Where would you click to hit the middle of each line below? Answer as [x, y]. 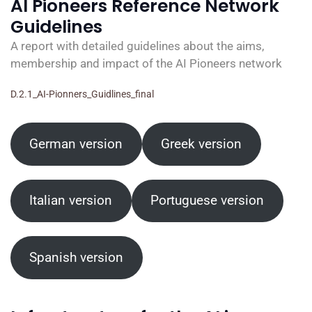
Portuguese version [208, 201]
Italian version [71, 201]
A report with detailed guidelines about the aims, [137, 46]
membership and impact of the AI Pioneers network [146, 63]
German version [76, 143]
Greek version [202, 143]
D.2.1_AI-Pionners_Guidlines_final [82, 94]
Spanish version [77, 257]
